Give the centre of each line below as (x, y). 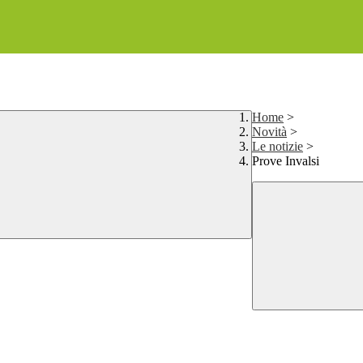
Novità (269, 132)
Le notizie (278, 147)
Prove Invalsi (286, 161)
